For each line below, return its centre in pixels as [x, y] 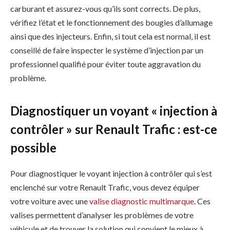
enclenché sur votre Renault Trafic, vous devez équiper [105, 187]
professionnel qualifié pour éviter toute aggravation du [106, 64]
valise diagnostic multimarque [142, 201]
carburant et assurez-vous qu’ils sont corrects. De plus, [105, 9]
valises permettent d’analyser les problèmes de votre [102, 215]
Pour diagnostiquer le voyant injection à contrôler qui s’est [111, 173]
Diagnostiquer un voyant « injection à [114, 110]
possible [33, 147]
